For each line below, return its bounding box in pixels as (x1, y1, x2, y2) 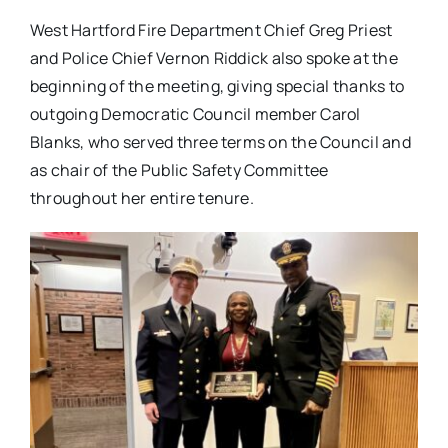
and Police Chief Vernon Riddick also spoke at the (29, 47, 398, 70)
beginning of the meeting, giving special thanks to (29, 75, 404, 98)
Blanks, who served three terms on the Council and (29, 131, 411, 154)
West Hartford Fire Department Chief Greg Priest (29, 19, 393, 42)
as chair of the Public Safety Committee (29, 159, 329, 182)
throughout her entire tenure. (29, 187, 254, 210)
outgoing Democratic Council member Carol (29, 103, 361, 126)
